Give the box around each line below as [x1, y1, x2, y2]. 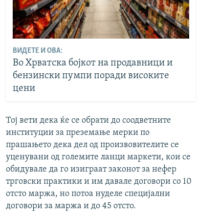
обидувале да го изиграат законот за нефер [6, 165, 176, 175]
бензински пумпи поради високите [12, 70, 169, 81]
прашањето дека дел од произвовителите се [6, 140, 179, 150]
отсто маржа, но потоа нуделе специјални [6, 189, 170, 199]
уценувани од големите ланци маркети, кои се [6, 153, 191, 162]
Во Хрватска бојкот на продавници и [12, 58, 173, 68]
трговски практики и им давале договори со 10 [6, 177, 192, 187]
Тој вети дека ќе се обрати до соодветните [6, 116, 171, 126]
